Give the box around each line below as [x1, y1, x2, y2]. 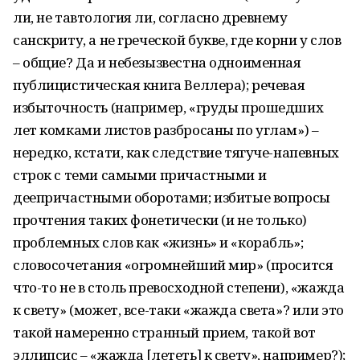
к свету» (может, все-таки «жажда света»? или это [13, 301, 344, 319]
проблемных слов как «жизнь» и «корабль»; [13, 233, 304, 252]
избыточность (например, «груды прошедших [13, 98, 324, 117]
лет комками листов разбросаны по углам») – [13, 121, 319, 139]
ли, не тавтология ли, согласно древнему [13, 8, 288, 27]
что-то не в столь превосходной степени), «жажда [13, 278, 345, 297]
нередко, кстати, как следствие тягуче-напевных [13, 143, 339, 162]
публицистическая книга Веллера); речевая [13, 76, 305, 94]
